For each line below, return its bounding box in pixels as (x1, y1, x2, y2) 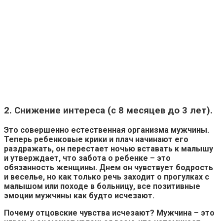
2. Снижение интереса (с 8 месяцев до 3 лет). (4, 105, 213, 116)
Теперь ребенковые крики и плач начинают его (4, 134, 188, 144)
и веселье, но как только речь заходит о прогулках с (4, 172, 209, 182)
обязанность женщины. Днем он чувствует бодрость (4, 162, 213, 172)
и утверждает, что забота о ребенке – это (4, 153, 171, 163)
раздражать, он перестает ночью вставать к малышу (4, 144, 213, 153)
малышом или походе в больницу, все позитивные (4, 181, 200, 191)
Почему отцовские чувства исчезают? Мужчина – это (4, 208, 215, 218)
